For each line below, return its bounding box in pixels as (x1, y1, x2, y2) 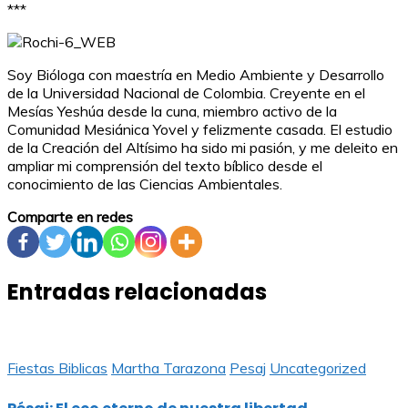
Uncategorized (270, 359, 366, 378)
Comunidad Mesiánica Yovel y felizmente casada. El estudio (7, 120, 393, 139)
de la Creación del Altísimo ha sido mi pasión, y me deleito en (7, 138, 398, 158)
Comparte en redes (7, 208, 133, 227)
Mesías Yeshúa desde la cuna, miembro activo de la (7, 102, 337, 121)
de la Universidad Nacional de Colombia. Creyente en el (7, 84, 365, 103)
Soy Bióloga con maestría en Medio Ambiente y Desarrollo (7, 66, 384, 85)
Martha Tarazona (111, 359, 226, 378)
